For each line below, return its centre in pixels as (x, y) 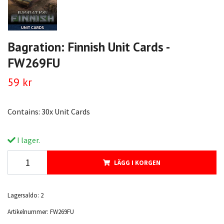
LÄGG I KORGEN (137, 162)
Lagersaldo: (23, 195)
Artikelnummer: (28, 211)
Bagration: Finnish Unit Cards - (88, 46)
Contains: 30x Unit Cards (49, 111)
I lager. (28, 140)
